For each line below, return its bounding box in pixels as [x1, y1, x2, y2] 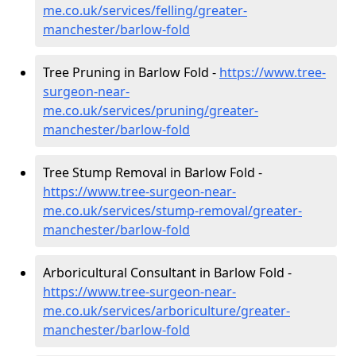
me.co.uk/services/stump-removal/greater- [43, 201, 302, 219]
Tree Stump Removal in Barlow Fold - [43, 163, 262, 181]
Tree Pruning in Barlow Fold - [43, 63, 219, 81]
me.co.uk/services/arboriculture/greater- [43, 301, 290, 319]
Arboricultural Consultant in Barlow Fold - [43, 263, 292, 281]
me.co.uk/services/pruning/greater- [43, 101, 258, 119]
